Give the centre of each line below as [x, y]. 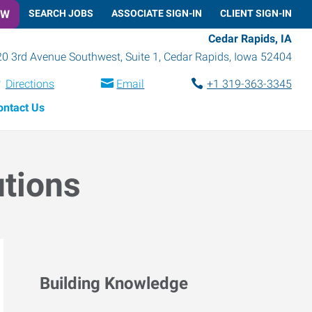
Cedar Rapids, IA [250, 38]
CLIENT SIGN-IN [256, 13]
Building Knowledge [114, 283]
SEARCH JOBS [61, 13]
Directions [30, 84]
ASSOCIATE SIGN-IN [157, 13]
